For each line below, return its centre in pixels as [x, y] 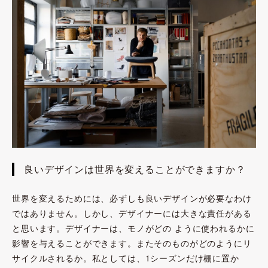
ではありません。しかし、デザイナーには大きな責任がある [132, 213]
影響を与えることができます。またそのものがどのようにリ [132, 243]
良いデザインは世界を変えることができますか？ [135, 169]
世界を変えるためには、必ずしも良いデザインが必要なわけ [132, 198]
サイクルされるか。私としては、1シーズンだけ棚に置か [126, 258]
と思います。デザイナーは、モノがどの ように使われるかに [133, 228]
